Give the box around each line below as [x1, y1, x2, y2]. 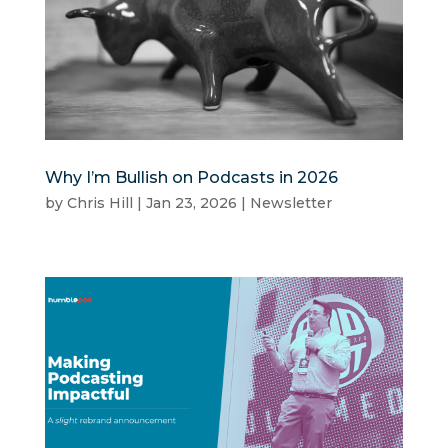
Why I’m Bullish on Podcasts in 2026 [44, 167, 338, 187]
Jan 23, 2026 [145, 193, 237, 212]
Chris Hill [66, 193, 133, 212]
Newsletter [249, 193, 332, 212]
